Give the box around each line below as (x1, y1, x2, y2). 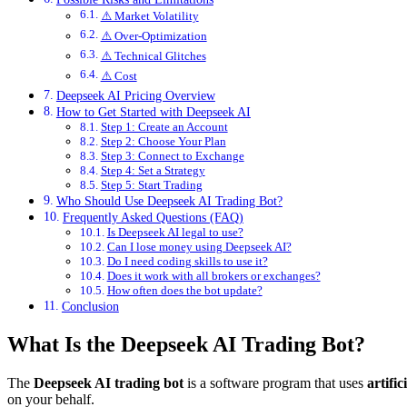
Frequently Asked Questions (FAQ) (62, 209, 243, 224)
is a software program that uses (184, 374, 367, 391)
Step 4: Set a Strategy (100, 163, 205, 177)
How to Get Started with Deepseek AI (55, 104, 251, 119)
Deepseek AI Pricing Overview (55, 87, 215, 103)
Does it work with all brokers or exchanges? (106, 268, 321, 283)
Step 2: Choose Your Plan (100, 134, 226, 148)
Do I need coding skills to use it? (106, 253, 268, 268)
